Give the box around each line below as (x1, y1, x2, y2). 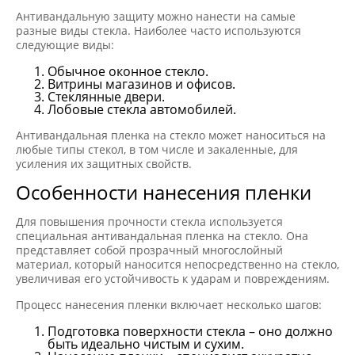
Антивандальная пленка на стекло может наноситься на (16, 127, 326, 143)
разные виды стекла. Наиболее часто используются (16, 22, 301, 38)
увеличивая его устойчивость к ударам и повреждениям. (16, 270, 330, 286)
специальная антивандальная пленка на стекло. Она (16, 227, 308, 243)
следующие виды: (16, 36, 114, 52)
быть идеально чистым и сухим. (48, 334, 244, 353)
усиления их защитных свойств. (16, 155, 192, 171)
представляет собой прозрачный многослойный (16, 242, 283, 258)
